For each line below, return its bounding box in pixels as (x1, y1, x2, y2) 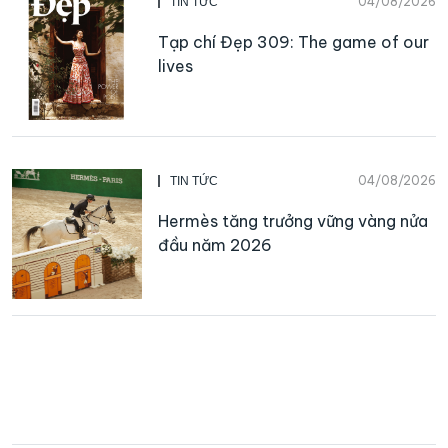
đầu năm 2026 (158, 234, 272, 255)
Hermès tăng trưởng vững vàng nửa (158, 210, 428, 231)
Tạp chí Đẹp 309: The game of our (158, 31, 429, 52)
